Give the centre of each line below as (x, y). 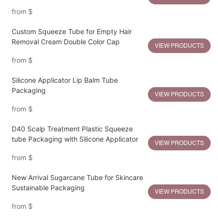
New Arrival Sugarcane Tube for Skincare (77, 178)
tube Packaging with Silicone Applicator (75, 139)
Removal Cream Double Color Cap (65, 42)
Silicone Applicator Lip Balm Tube (64, 80)
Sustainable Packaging (48, 188)
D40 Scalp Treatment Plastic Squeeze (72, 129)
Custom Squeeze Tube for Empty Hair (72, 32)
